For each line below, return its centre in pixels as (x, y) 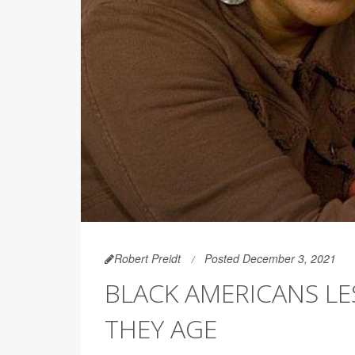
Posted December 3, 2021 (270, 258)
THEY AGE (161, 328)
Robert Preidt (147, 258)
